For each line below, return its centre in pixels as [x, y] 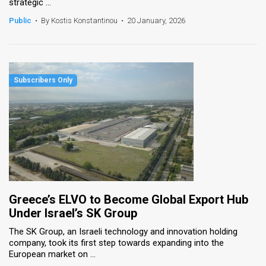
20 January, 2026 [156, 20]
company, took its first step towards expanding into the [116, 243]
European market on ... [52, 254]
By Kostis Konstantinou [79, 20]
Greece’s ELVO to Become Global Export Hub [129, 199]
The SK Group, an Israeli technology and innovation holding [123, 231]
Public [20, 20]
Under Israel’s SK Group [73, 213]
